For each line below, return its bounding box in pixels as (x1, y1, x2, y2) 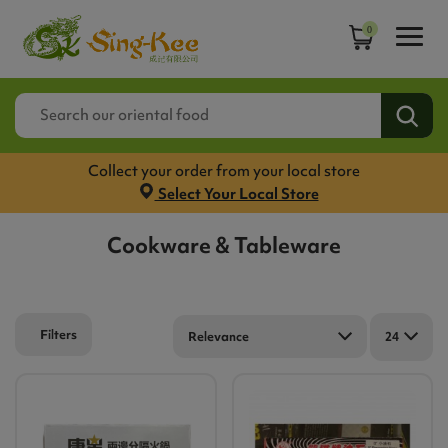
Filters (40, 325, 77, 343)
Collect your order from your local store (88, 161, 360, 182)
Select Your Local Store (154, 184, 319, 205)
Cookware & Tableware (107, 230, 341, 260)
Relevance (188, 327, 250, 345)
